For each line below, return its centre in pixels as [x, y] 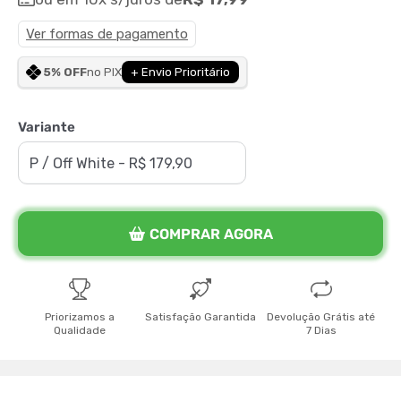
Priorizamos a [80, 316]
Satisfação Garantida [200, 316]
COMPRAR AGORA [211, 234]
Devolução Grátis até [321, 316]
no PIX [104, 72]
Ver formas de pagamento [107, 34]
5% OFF [65, 72]
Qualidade [80, 330]
